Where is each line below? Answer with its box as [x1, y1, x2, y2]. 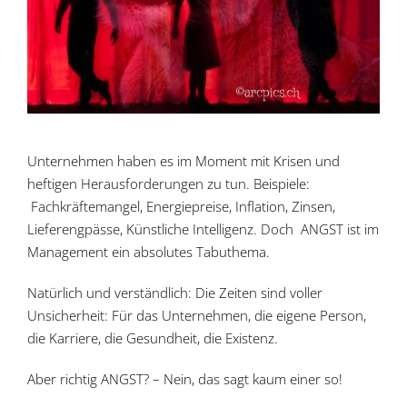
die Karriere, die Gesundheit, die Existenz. [26, 329, 278, 347]
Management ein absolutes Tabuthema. [26, 243, 270, 261]
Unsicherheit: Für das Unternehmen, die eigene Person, [26, 306, 366, 324]
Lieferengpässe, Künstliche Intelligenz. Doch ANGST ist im [26, 220, 379, 238]
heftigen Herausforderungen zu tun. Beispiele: [26, 174, 310, 193]
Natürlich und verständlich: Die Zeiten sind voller [26, 283, 323, 302]
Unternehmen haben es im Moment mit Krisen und [26, 152, 340, 170]
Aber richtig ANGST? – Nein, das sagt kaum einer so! [26, 370, 342, 388]
